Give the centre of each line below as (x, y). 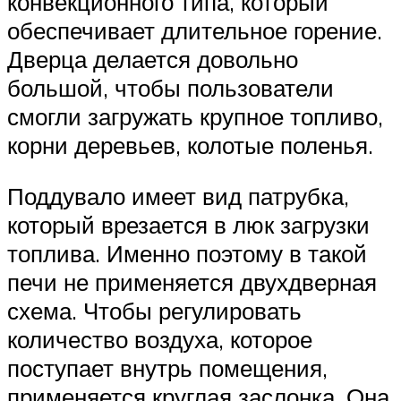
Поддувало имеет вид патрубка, (178, 196)
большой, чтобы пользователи (171, 87)
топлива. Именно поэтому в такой (187, 254)
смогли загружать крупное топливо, (195, 116)
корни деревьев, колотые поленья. (190, 145)
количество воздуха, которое (160, 340)
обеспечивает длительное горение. (195, 30)
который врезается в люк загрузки (188, 225)
